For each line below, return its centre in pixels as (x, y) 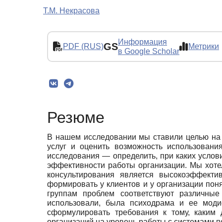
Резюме (76, 118)
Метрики (204, 47)
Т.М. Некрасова (71, 10)
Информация (142, 42)
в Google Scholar (149, 51)
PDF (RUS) (83, 47)
